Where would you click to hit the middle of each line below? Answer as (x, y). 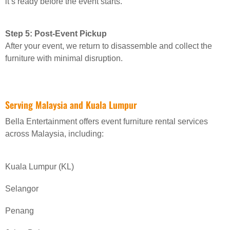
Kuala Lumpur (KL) (40, 166)
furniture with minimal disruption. (64, 59)
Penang (20, 210)
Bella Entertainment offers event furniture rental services (107, 122)
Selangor (22, 188)
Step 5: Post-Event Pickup (56, 34)
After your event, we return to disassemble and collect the (109, 46)
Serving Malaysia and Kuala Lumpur (71, 104)
